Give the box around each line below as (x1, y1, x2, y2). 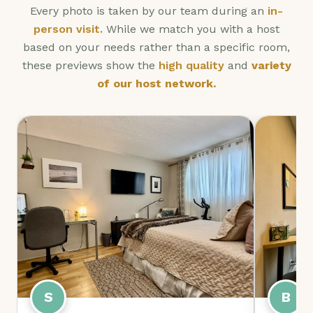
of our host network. (97, 77, 216, 90)
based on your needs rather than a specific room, (23, 41, 290, 54)
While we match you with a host (103, 22, 279, 36)
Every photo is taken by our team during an (30, 4, 268, 17)
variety (251, 59, 291, 72)
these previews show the (22, 59, 159, 72)
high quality (158, 59, 224, 72)
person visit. (34, 22, 103, 36)
